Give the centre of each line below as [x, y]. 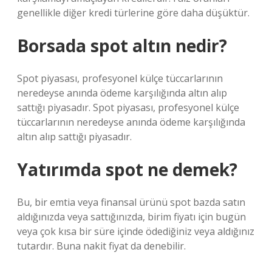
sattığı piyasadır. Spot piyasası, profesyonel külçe [128, 107]
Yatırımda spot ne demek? [127, 169]
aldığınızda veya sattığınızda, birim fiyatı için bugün [131, 217]
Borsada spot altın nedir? [122, 46]
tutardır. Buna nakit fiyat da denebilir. [101, 246]
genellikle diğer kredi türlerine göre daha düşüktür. [133, 13]
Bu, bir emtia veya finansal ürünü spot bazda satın [131, 202]
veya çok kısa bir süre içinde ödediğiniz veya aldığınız [136, 231]
